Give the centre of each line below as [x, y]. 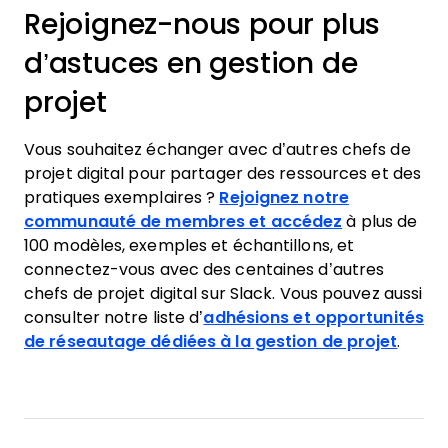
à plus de [380, 221]
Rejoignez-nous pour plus [202, 24]
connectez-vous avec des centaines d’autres [204, 269]
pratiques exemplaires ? [122, 197]
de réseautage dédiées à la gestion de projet [211, 341]
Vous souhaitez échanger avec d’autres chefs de [217, 149]
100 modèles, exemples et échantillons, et [189, 245]
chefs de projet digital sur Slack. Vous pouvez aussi [223, 293]
